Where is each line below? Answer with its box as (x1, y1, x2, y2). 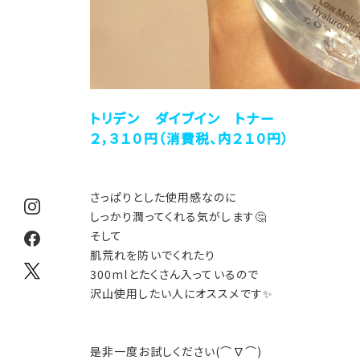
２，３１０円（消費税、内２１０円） (90, 129, 290, 148)
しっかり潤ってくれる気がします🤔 (90, 208, 267, 224)
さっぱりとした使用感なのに (90, 189, 237, 205)
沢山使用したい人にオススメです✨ (90, 285, 273, 301)
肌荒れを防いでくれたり (90, 247, 216, 263)
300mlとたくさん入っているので (90, 266, 260, 282)
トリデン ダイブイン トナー (90, 108, 275, 128)
